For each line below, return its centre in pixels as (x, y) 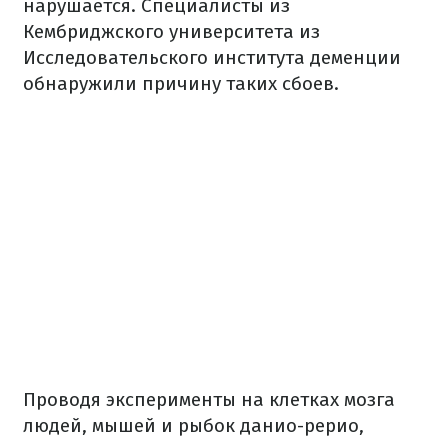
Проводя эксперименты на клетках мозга (209, 399)
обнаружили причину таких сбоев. (181, 83)
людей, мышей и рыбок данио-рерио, (193, 425)
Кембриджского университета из (171, 31)
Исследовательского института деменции (212, 57)
